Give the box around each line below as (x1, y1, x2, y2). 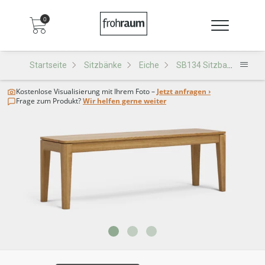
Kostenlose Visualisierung (16, 86, 100, 96)
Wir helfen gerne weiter (83, 96, 166, 106)
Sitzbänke (84, 60, 122, 70)
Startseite (30, 60, 67, 70)
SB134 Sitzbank (176, 60, 227, 70)
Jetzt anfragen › (157, 86, 211, 96)
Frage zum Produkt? (16, 96, 81, 106)
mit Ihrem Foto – (100, 86, 157, 96)
